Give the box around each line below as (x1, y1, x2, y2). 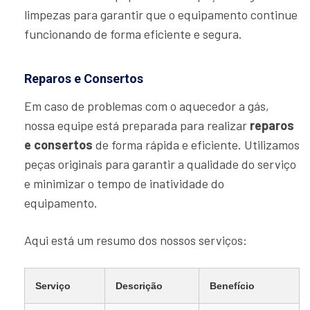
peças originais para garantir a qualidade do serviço (24, 156, 296, 172)
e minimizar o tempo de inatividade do (24, 176, 224, 192)
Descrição (116, 280, 163, 292)
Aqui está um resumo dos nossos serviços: (24, 232, 247, 248)
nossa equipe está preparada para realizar (24, 118, 250, 134)
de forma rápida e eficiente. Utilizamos (93, 137, 300, 153)
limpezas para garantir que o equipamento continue (24, 7, 298, 23)
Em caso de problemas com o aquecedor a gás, (24, 98, 269, 114)
